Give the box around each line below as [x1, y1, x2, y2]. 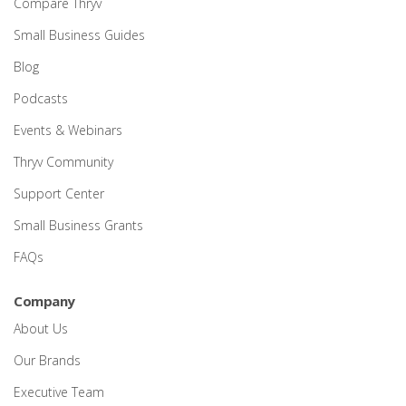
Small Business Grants [14, 217, 143, 235]
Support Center [14, 185, 104, 203]
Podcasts [14, 90, 68, 108]
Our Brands [14, 352, 81, 370]
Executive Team [14, 383, 104, 401]
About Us [14, 320, 68, 338]
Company [14, 292, 75, 311]
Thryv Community [14, 153, 113, 171]
